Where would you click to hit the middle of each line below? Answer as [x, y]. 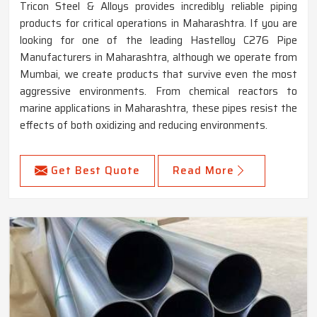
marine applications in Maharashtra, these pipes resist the [158, 109]
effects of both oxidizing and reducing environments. [144, 126]
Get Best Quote [96, 171]
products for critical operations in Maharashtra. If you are [158, 24]
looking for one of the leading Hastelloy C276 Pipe [158, 41]
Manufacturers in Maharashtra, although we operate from [158, 58]
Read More [203, 171]
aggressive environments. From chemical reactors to [158, 92]
